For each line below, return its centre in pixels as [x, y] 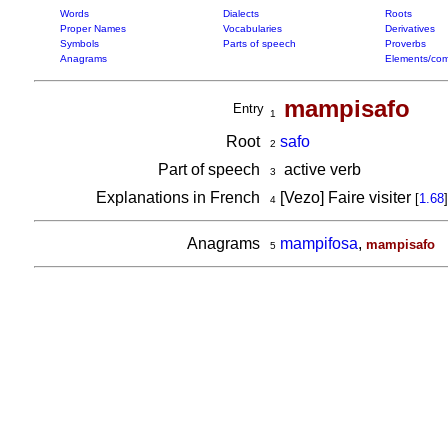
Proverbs [405, 43]
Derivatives [409, 28]
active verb [318, 169]
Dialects [240, 13]
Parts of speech [259, 43]
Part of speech [210, 169]
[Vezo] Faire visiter [345, 197]
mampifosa [318, 243]
